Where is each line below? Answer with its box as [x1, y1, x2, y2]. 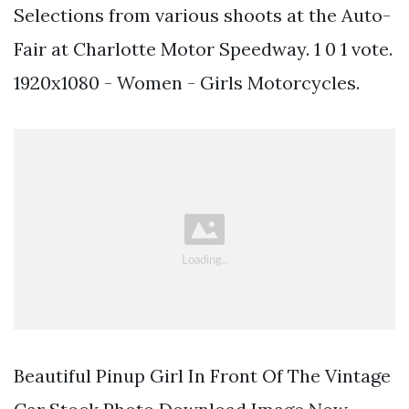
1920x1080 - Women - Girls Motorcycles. [14, 70, 360, 94]
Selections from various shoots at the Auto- [14, 3, 391, 26]
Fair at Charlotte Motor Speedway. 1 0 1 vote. [14, 37, 393, 60]
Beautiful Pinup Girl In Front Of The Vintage [14, 364, 391, 388]
